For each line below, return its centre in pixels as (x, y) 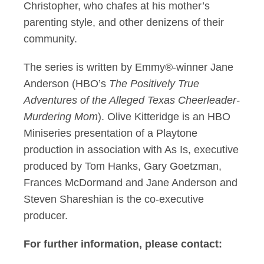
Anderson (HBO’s (66, 84)
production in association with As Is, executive (131, 150)
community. (50, 39)
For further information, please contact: (123, 244)
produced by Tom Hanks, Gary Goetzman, (123, 166)
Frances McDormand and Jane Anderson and (131, 183)
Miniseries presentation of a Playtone (110, 133)
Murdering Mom (61, 117)
